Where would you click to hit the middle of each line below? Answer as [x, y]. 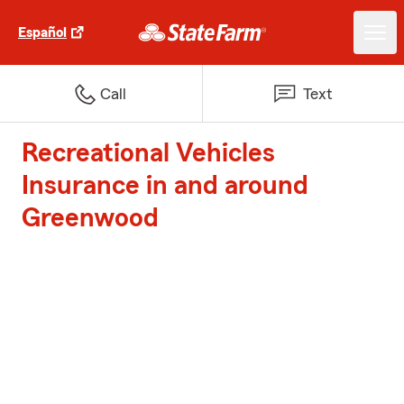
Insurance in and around [165, 186]
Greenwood [90, 218]
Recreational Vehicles [148, 153]
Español [42, 32]
